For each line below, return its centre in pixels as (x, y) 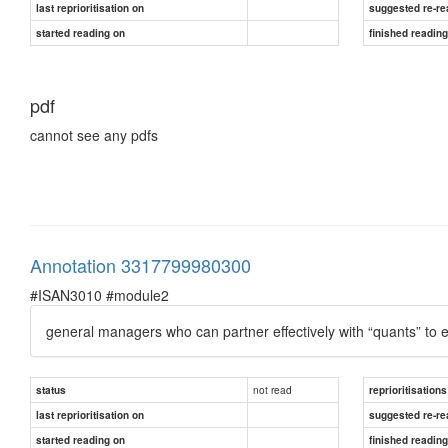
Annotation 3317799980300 (140, 264)
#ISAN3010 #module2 (99, 294)
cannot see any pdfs (94, 134)
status (51, 389)
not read (272, 389)
